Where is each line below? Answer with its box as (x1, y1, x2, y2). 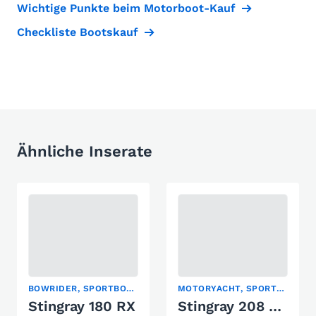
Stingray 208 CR (269, 297, 281, 315)
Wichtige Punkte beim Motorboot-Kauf (17, 1, 236, 15)
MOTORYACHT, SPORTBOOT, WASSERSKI (276, 283, 285, 293)
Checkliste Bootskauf (17, 25, 138, 39)
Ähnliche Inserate (17, 142, 152, 160)
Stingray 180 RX (28, 297, 135, 315)
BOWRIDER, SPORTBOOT (126, 283, 135, 293)
